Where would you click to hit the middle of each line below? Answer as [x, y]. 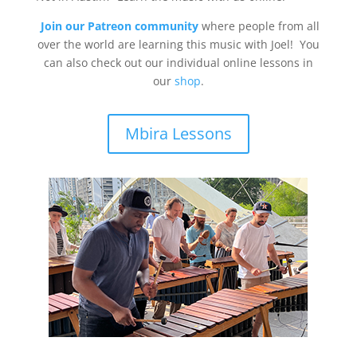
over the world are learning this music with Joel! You [178, 45]
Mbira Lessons [178, 134]
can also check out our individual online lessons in [178, 63]
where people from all [260, 26]
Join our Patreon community [119, 26]
